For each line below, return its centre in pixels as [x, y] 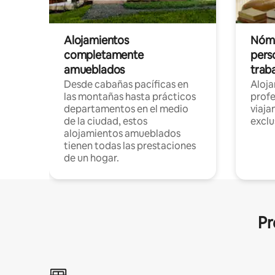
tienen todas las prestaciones [130, 146]
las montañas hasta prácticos [130, 97]
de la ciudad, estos [106, 122]
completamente [104, 55]
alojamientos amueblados [122, 134]
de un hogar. [91, 158]
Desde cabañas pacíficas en [126, 85]
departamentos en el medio [126, 109]
